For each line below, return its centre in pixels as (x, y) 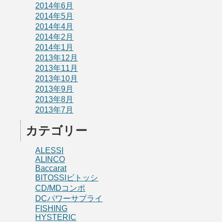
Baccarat (51, 168)
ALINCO (50, 159)
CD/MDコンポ (60, 188)
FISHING (52, 208)
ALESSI (50, 150)
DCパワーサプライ (69, 198)
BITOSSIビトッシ (67, 178)
